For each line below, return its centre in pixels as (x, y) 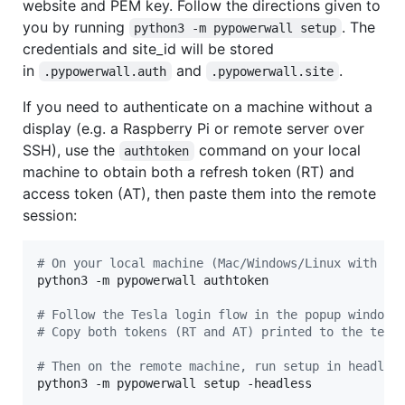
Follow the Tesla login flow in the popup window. (221, 314)
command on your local (279, 150)
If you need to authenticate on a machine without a (198, 106)
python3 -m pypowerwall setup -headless (174, 383)
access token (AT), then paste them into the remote (199, 193)
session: (50, 215)
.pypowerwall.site (273, 71)
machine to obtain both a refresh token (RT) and (188, 171)
